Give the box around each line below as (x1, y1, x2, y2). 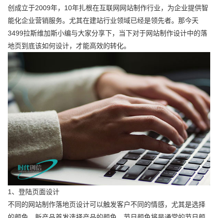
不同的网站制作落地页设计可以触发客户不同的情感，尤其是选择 (8, 200, 206, 208)
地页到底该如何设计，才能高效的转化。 (8, 41, 131, 50)
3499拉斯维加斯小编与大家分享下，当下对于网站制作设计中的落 (8, 29, 208, 37)
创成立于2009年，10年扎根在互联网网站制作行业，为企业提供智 (8, 3, 209, 12)
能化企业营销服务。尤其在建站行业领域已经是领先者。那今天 (8, 16, 199, 24)
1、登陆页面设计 (8, 187, 60, 196)
